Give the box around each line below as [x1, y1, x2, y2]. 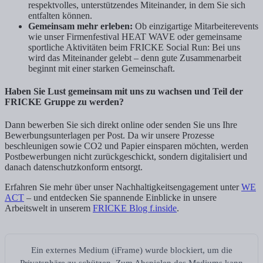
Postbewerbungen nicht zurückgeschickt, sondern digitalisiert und [5, 151, 247, 162]
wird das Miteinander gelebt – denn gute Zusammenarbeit [28, 52, 241, 63]
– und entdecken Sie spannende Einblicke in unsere [24, 193, 217, 203]
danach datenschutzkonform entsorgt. [5, 162, 143, 173]
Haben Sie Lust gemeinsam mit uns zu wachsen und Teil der [5, 86, 243, 97]
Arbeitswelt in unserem [5, 203, 93, 214]
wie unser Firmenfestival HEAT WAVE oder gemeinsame [28, 31, 242, 42]
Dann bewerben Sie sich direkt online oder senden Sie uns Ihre [5, 120, 237, 130]
